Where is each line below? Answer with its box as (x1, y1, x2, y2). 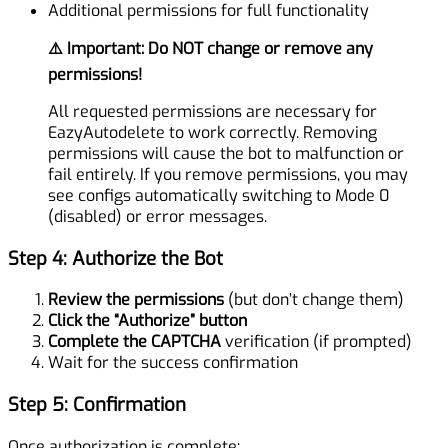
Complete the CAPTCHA (48, 331, 221, 353)
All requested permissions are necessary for (48, 101, 377, 123)
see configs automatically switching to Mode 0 (48, 185, 389, 207)
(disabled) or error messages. (48, 206, 267, 228)
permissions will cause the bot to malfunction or (48, 143, 404, 165)
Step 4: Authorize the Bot (8, 245, 223, 271)
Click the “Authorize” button (48, 310, 247, 332)
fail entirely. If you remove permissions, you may (48, 164, 408, 186)
